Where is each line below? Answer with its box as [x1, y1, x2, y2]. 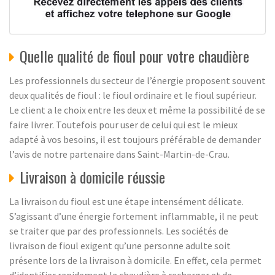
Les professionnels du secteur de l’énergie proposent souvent [9, 74, 266, 87]
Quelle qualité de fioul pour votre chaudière [20, 45, 249, 68]
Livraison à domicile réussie [20, 166, 165, 188]
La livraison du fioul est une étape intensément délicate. [9, 195, 244, 208]
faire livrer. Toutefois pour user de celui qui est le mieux [9, 118, 238, 131]
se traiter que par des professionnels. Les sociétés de [9, 225, 228, 238]
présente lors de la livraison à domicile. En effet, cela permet [9, 254, 261, 267]
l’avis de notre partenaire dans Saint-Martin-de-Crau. [9, 148, 230, 161]
